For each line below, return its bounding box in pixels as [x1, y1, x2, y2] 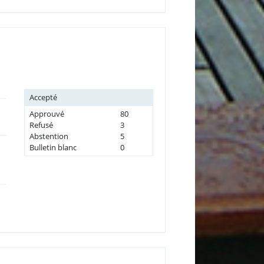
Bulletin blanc [29, 141, 77, 153]
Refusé [29, 119, 53, 130]
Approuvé [29, 108, 64, 119]
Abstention [29, 130, 68, 141]
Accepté [29, 91, 57, 103]
